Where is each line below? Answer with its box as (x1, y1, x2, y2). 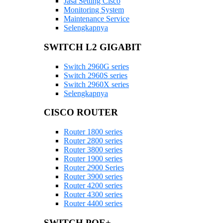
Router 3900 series (64, 172, 122, 181)
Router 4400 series (64, 199, 122, 208)
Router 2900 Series (64, 163, 124, 172)
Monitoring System (64, 5, 124, 14)
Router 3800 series (64, 145, 122, 154)
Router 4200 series (64, 181, 122, 190)
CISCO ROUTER (44, 107, 118, 118)
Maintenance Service (64, 14, 129, 23)
